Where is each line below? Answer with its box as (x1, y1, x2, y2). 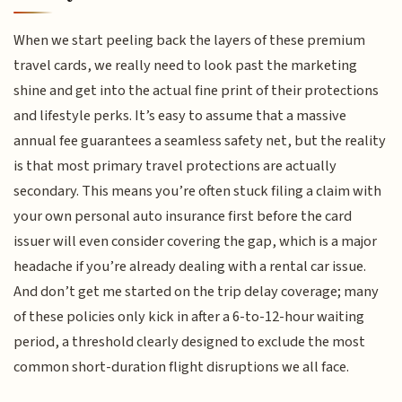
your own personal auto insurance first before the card (13, 205, 353, 228)
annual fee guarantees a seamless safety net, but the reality (13, 130, 387, 153)
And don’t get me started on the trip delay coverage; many (13, 281, 380, 303)
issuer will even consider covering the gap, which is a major (13, 231, 378, 253)
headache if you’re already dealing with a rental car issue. (13, 256, 367, 278)
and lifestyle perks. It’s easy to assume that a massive (13, 105, 347, 127)
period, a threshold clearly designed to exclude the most (13, 331, 366, 354)
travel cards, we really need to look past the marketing (13, 55, 358, 77)
